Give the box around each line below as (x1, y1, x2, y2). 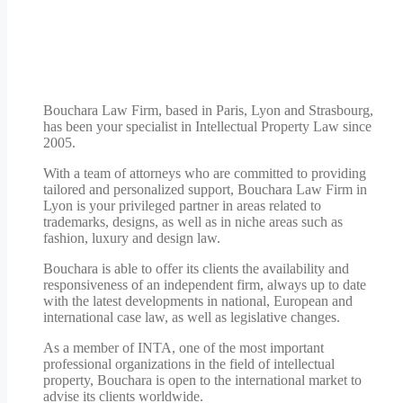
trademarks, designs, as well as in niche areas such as (43, 214, 343, 230)
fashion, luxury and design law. (43, 230, 220, 246)
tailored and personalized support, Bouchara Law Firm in (43, 182, 367, 198)
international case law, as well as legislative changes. (43, 309, 340, 326)
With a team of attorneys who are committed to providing (43, 166, 366, 182)
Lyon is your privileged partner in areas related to (43, 198, 321, 214)
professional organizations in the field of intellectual (43, 356, 335, 372)
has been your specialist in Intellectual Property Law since (43, 119, 372, 135)
